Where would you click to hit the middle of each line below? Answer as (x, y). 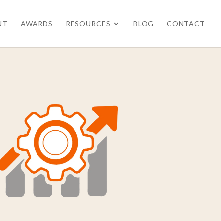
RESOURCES (88, 23)
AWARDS (37, 23)
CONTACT (186, 23)
